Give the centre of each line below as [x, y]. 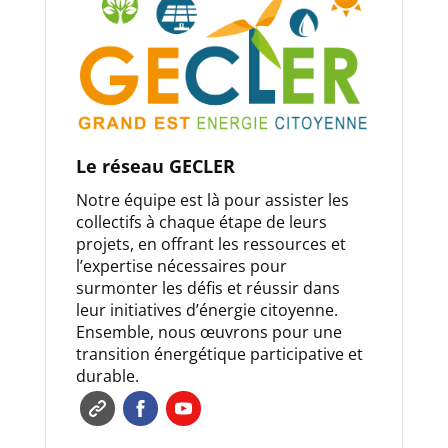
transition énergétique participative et [219, 354]
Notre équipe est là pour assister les [212, 200]
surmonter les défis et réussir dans [207, 288]
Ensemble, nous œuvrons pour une [208, 332]
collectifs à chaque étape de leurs [201, 222]
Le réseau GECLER [155, 166]
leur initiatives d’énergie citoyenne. [206, 310]
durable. [107, 376]
